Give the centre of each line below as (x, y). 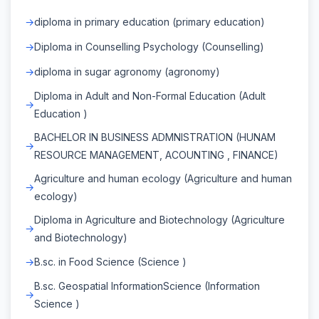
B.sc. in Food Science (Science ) (110, 261)
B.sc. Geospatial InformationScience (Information (147, 286)
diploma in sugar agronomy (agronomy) (127, 71)
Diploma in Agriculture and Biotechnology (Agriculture (159, 219)
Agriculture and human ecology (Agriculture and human (163, 178)
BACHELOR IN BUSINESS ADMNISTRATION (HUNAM (155, 137)
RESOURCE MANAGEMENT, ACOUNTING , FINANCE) (156, 155)
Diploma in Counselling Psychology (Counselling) (149, 46)
